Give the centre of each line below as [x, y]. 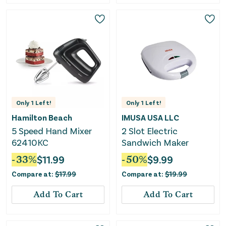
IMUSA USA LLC [150, 117]
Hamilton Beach [42, 117]
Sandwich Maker [155, 142]
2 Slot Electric [150, 130]
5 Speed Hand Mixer [52, 130]
